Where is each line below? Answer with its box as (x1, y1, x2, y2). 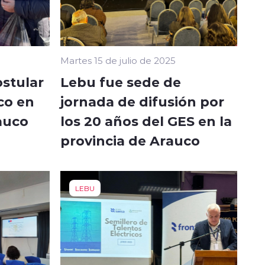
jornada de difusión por (60, 92, 224, 111)
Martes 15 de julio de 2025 (60, 54, 176, 67)
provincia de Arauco (60, 131, 200, 150)
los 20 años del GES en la (60, 112, 232, 130)
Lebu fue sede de (60, 73, 181, 91)
